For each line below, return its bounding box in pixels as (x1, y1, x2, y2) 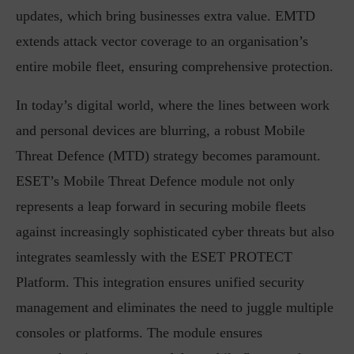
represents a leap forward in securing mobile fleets (16, 198, 306, 214)
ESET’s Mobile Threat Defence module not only (16, 173, 295, 189)
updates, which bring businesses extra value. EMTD (16, 8, 315, 24)
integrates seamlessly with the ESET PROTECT (16, 249, 292, 265)
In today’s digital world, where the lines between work (16, 97, 330, 113)
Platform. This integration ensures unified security (16, 274, 304, 290)
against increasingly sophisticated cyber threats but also (16, 224, 334, 239)
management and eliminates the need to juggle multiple (16, 299, 333, 315)
